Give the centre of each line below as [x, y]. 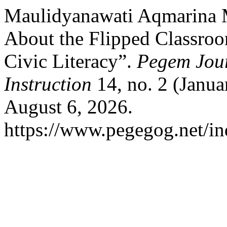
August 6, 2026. [68, 107]
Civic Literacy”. [70, 61]
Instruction [48, 84]
